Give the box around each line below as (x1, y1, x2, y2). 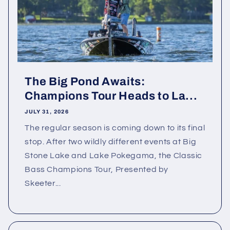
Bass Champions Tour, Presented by (25, 165, 169, 174)
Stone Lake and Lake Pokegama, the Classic (25, 151, 203, 160)
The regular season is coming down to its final (25, 124, 205, 132)
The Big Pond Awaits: (25, 75, 145, 88)
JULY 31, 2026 (25, 108, 69, 114)
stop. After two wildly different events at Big (25, 138, 197, 146)
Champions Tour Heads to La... (25, 90, 198, 103)
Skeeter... (25, 179, 61, 188)
